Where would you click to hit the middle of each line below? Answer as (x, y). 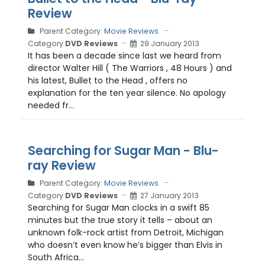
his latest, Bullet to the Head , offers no (108, 80)
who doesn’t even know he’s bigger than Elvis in (125, 245)
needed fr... (51, 105)
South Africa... (56, 257)
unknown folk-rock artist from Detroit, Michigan (126, 232)
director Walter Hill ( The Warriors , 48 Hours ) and (130, 68)
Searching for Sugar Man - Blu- (123, 151)
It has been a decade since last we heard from (125, 56)
